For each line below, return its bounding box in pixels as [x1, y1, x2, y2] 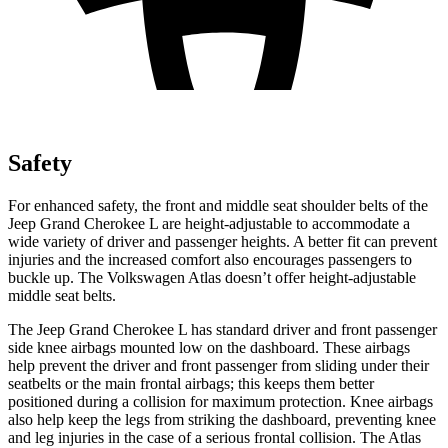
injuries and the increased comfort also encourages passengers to [8, 250, 412, 268]
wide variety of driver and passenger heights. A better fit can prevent [8, 232, 437, 250]
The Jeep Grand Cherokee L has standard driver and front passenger [8, 320, 437, 338]
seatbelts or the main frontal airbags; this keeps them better [8, 374, 374, 392]
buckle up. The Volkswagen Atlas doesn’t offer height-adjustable [8, 268, 416, 286]
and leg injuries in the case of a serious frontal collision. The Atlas [8, 428, 421, 446]
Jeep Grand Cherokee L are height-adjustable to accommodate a [8, 214, 410, 232]
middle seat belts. [8, 286, 116, 304]
